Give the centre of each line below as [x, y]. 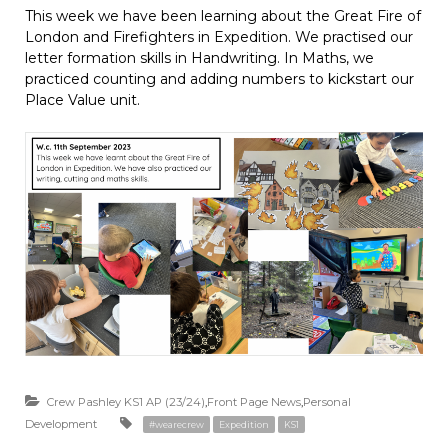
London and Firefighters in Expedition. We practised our [219, 37]
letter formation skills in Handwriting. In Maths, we [199, 58]
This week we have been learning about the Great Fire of [223, 16]
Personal [327, 402]
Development [61, 424]
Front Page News [254, 402]
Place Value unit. [82, 100]
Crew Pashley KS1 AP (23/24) [126, 402]
